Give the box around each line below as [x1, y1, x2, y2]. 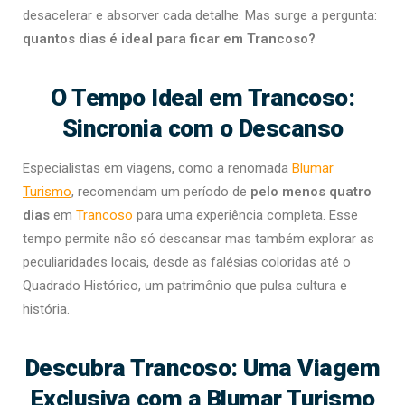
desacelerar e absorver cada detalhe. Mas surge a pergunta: [23, 7, 377, 24]
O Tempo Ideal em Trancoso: [51, 83, 354, 112]
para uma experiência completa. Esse [133, 207, 358, 224]
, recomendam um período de [71, 184, 250, 201]
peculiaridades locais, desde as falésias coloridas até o [23, 254, 351, 271]
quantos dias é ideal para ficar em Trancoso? [23, 31, 316, 48]
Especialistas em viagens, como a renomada [23, 160, 292, 177]
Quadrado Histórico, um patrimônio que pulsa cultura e [23, 278, 347, 295]
